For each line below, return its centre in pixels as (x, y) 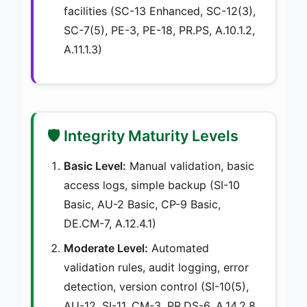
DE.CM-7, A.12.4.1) (110, 223)
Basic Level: (95, 165)
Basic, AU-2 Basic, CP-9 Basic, (142, 204)
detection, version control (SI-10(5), (156, 286)
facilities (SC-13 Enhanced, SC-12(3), (160, 11)
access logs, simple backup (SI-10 (152, 185)
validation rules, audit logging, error (156, 267)
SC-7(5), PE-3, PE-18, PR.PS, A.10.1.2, (159, 30)
